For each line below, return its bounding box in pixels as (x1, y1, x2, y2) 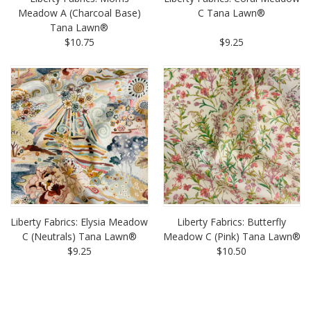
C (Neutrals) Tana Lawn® (22, 230, 137, 244)
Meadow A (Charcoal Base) (17, 6, 141, 20)
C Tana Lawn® (198, 6, 266, 20)
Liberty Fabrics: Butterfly (177, 215, 287, 229)
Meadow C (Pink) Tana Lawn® (162, 230, 301, 244)
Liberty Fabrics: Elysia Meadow (10, 215, 149, 229)
